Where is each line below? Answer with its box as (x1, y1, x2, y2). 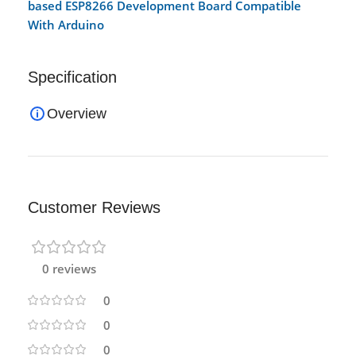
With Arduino (28, 16, 104, 33)
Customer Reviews (28, 198, 161, 216)
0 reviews (42, 260, 96, 277)
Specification (28, 68, 117, 86)
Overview (47, 105, 106, 122)
